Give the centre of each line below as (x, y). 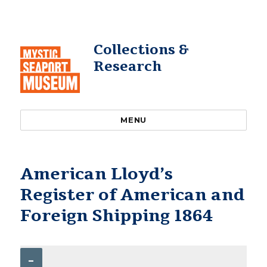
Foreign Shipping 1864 (117, 216)
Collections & (141, 50)
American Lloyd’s (97, 174)
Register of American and (133, 195)
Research (127, 66)
